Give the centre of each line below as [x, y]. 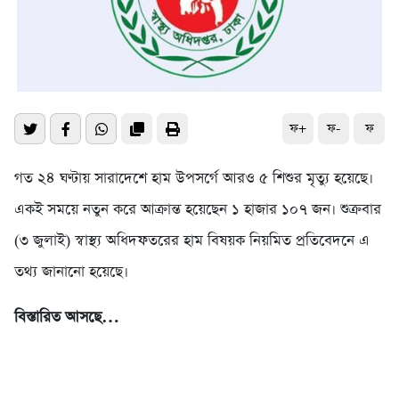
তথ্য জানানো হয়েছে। [71, 273]
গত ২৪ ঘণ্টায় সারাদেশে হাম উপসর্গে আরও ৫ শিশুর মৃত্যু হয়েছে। [194, 179]
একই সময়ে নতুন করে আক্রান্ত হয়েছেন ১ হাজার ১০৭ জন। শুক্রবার [198, 210]
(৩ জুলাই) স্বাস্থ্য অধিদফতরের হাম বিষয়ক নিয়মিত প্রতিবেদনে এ [192, 241]
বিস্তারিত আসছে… [67, 318]
